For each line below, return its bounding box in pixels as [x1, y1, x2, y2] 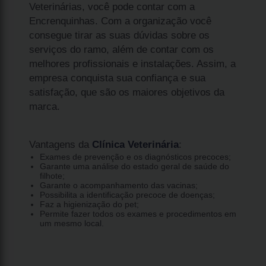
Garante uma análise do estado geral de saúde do [39, 161, 229, 171]
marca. [29, 100, 61, 112]
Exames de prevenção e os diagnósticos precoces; [39, 151, 231, 161]
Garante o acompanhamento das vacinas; [39, 180, 198, 190]
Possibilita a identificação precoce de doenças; [39, 189, 215, 199]
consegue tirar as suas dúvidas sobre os [29, 29, 210, 41]
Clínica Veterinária [92, 138, 179, 150]
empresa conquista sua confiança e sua [29, 72, 206, 84]
